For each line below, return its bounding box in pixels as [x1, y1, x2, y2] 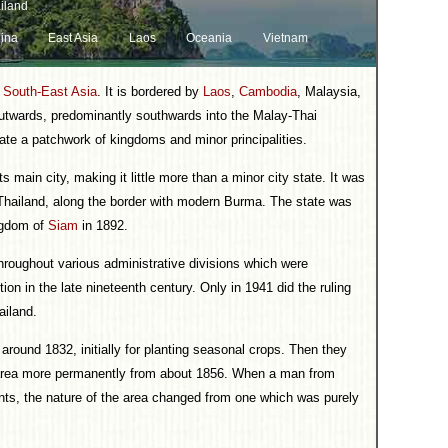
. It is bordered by [97, 84, 203, 99]
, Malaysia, [297, 84, 361, 99]
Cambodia [239, 84, 297, 99]
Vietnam [263, 31, 309, 45]
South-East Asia [3, 84, 97, 99]
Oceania [186, 31, 233, 45]
